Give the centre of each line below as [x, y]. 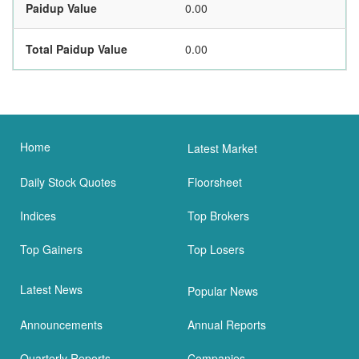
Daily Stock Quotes [68, 182]
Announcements [61, 325]
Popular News [223, 291]
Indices [38, 216]
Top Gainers [51, 250]
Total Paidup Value [77, 49]
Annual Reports [227, 325]
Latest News [51, 290]
